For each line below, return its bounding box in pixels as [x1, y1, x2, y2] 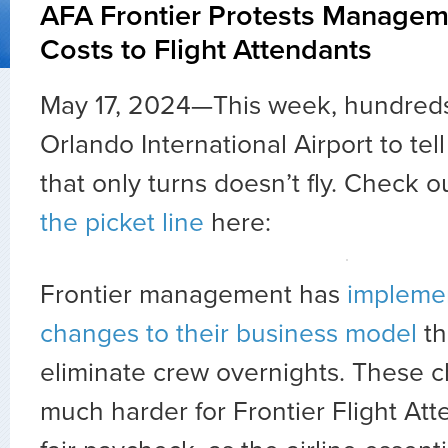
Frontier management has [40, 279, 347, 312]
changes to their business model [40, 318, 417, 351]
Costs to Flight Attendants [40, 33, 372, 67]
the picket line [40, 207, 204, 239]
